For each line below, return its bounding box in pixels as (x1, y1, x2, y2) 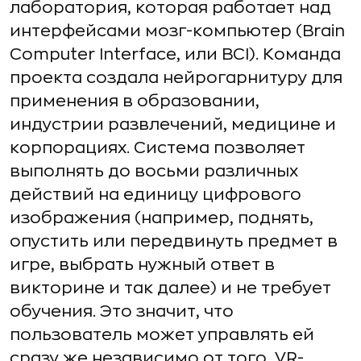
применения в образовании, (10, 93, 259, 110)
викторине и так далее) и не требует (10, 280, 331, 297)
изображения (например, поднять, (10, 210, 313, 226)
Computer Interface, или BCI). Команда (10, 46, 341, 63)
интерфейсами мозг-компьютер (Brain (10, 23, 345, 39)
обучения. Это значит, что (10, 303, 234, 320)
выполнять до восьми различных (10, 163, 298, 180)
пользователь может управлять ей (10, 326, 314, 343)
